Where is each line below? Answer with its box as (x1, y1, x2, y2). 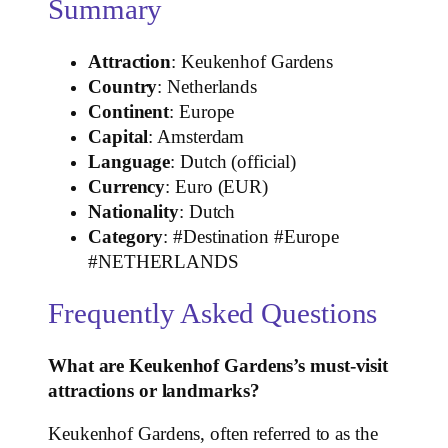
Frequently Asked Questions (48, 298, 378, 330)
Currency (88, 176, 166, 197)
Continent (88, 101, 170, 122)
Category (88, 226, 164, 247)
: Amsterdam (148, 126, 245, 147)
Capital (88, 126, 149, 147)
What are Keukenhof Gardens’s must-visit (48, 355, 389, 376)
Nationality (88, 201, 179, 222)
